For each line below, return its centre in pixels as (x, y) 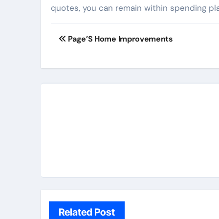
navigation (89, 52)
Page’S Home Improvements (120, 39)
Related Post (87, 212)
